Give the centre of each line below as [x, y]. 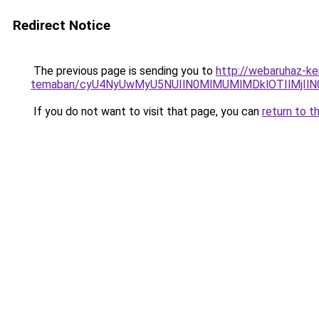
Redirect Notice [62, 25]
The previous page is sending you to [123, 71]
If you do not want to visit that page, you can [146, 111]
